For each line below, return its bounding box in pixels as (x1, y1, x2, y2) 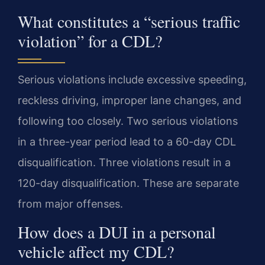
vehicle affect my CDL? (18, 240, 174, 263)
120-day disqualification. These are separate (18, 176, 239, 189)
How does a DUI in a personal (18, 221, 216, 244)
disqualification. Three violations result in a (18, 156, 231, 169)
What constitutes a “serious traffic (18, 9, 240, 33)
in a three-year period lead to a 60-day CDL (18, 135, 236, 148)
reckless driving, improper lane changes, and (18, 93, 241, 106)
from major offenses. (18, 197, 123, 210)
